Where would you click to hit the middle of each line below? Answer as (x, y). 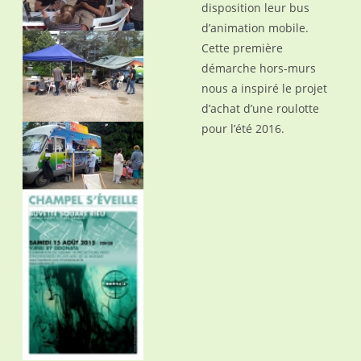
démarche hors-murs (258, 68)
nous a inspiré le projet (264, 88)
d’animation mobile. (255, 28)
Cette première (242, 48)
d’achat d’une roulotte (260, 108)
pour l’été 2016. (243, 129)
